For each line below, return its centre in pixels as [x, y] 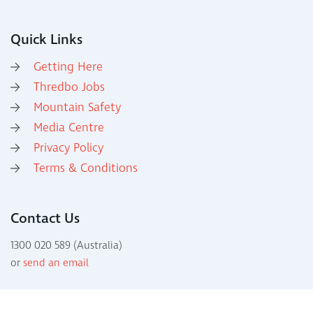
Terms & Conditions [86, 169]
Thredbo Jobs [69, 88]
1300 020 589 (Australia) [66, 246]
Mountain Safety [77, 108]
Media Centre [69, 128]
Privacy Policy [68, 148]
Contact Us [45, 219]
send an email [56, 263]
